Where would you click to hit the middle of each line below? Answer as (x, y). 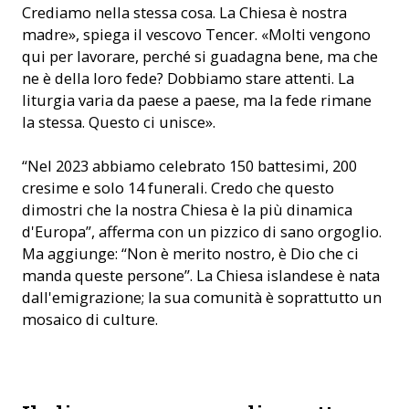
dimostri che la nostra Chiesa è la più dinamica (187, 210)
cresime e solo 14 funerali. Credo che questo (178, 188)
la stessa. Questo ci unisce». (119, 122)
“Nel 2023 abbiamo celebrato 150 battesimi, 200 (189, 166)
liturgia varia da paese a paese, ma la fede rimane (197, 100)
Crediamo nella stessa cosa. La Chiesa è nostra (184, 12)
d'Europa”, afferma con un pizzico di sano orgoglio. (202, 231)
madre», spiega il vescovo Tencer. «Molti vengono (196, 34)
